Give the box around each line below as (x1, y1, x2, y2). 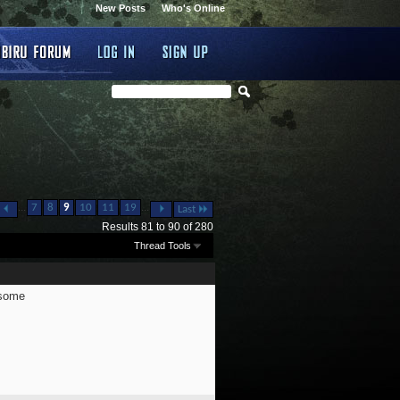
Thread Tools (133, 239, 191, 251)
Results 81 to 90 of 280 (101, 221, 213, 233)
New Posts (96, 3, 146, 13)
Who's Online (162, 3, 225, 13)
